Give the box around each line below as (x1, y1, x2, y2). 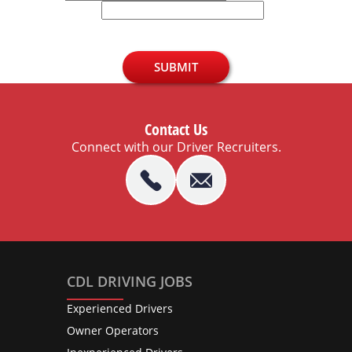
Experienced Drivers (67, 300, 173, 316)
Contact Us (145, 118, 207, 140)
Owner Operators (67, 322, 159, 338)
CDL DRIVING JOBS (67, 271, 192, 291)
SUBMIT (153, 58, 199, 75)
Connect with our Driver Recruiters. (71, 137, 281, 156)
